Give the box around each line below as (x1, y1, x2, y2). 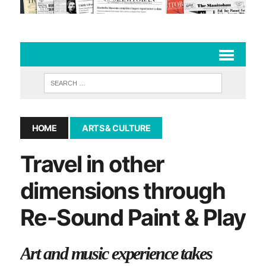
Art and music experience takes (20, 243, 212, 264)
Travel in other (20, 150, 164, 178)
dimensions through (20, 176, 226, 204)
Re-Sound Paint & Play (20, 203, 246, 231)
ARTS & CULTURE (82, 122, 151, 133)
